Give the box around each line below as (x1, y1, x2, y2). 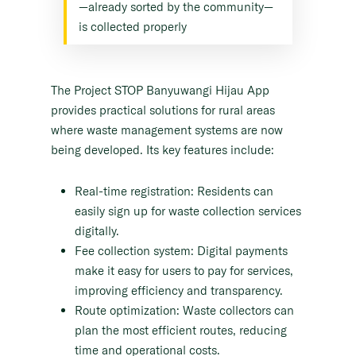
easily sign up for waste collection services (75, 203, 301, 219)
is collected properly (79, 18, 187, 34)
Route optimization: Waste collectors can (75, 302, 294, 318)
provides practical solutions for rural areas (51, 102, 275, 118)
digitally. (75, 222, 119, 238)
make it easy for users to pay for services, (75, 262, 293, 278)
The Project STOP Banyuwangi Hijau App (51, 82, 269, 98)
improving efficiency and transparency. (75, 282, 283, 298)
